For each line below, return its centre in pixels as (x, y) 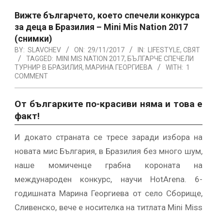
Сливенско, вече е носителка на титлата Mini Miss (108, 207)
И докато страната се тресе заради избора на (108, 137)
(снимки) (33, 38)
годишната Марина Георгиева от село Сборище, (108, 193)
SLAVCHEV (44, 50)
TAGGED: (40, 58)
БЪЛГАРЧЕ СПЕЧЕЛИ (161, 58)
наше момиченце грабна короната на (108, 165)
